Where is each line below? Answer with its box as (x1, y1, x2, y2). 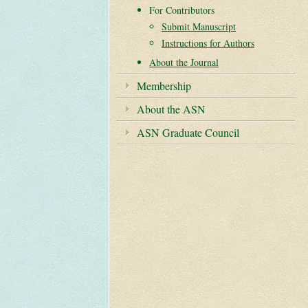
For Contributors (149, 3, 214, 16)
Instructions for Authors (162, 36, 254, 49)
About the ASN (137, 102, 206, 116)
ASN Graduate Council (137, 125, 239, 140)
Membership (137, 78, 191, 93)
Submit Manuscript (162, 20, 236, 33)
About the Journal (149, 56, 219, 69)
